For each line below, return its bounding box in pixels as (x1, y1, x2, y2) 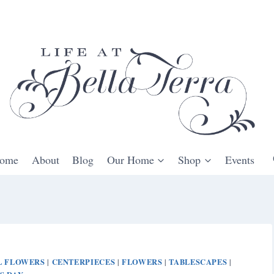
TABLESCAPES (169, 256, 228, 267)
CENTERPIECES (51, 256, 116, 267)
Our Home (106, 152, 154, 167)
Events (224, 152, 254, 167)
